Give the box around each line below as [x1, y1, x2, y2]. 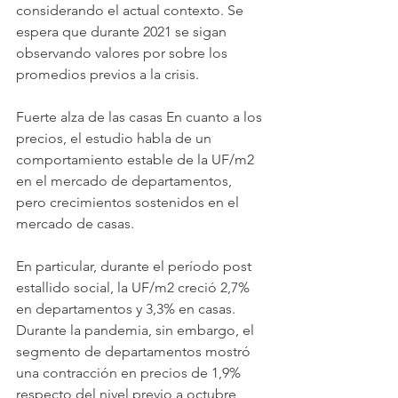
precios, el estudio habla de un [16, 129, 215, 147]
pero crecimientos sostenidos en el [16, 193, 243, 211]
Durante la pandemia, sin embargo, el [16, 321, 258, 338]
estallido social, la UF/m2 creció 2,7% [16, 278, 253, 296]
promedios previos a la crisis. [16, 65, 199, 83]
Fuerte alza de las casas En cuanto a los [16, 107, 266, 125]
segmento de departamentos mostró [16, 342, 254, 360]
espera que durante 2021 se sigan [16, 22, 230, 40]
